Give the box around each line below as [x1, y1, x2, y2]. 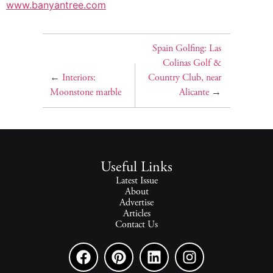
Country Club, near [147, 73, 221, 83]
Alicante [179, 88, 209, 98]
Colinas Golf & [162, 58, 221, 69]
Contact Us [115, 220, 158, 230]
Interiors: [62, 73, 96, 83]
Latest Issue [115, 176, 158, 186]
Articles [122, 209, 151, 219]
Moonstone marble [50, 88, 121, 98]
